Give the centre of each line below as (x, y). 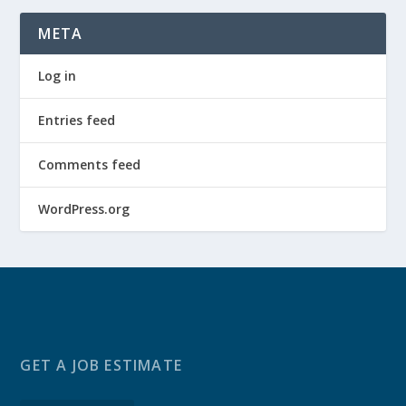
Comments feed (90, 165)
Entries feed (77, 121)
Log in (58, 76)
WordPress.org (84, 209)
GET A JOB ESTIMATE (101, 366)
